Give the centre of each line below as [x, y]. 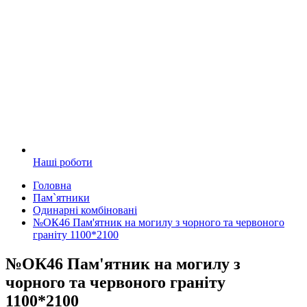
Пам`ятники [61, 198]
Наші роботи [63, 162]
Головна [52, 186]
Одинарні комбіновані [85, 210]
